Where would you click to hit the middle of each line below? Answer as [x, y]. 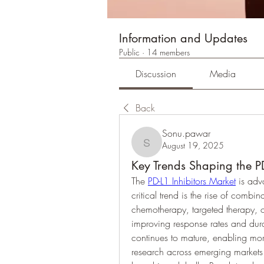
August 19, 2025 [193, 145]
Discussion [156, 74]
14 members [168, 52]
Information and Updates [183, 38]
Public [129, 52]
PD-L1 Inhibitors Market [192, 181]
